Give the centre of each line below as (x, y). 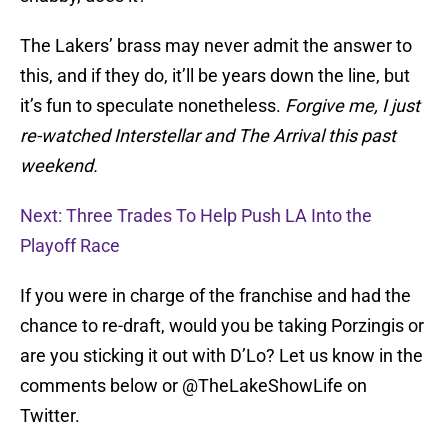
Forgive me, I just (352, 106)
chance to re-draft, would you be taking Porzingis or (222, 326)
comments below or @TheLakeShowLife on (193, 386)
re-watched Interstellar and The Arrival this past (208, 136)
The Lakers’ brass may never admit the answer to (216, 46)
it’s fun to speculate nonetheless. (152, 106)
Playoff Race (70, 246)
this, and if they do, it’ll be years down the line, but (215, 76)
